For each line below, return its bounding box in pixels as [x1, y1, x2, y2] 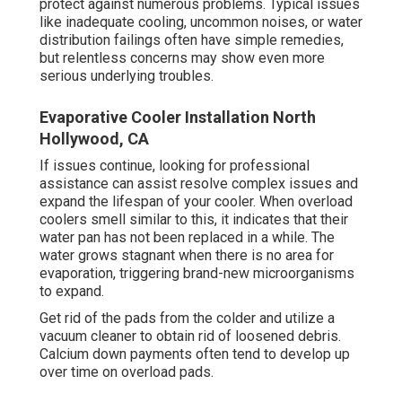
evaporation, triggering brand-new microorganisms [39, 265, 354, 283]
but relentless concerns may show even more [39, 49, 325, 67]
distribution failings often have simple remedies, [39, 31, 344, 49]
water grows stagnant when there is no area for [39, 247, 334, 265]
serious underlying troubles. [39, 67, 214, 85]
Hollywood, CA [39, 129, 149, 149]
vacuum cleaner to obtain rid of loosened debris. [39, 328, 341, 345]
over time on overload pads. [39, 363, 214, 381]
